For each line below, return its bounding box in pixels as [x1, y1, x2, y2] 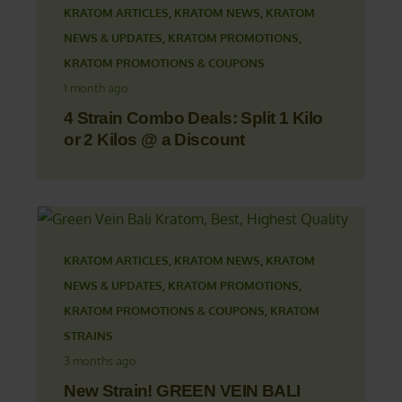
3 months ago [64, 353, 137, 368]
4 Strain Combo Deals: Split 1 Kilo [64, 109, 323, 128]
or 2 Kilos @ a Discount [64, 130, 245, 150]
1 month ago [64, 81, 129, 96]
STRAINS [64, 328, 114, 343]
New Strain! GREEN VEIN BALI [64, 380, 301, 400]
